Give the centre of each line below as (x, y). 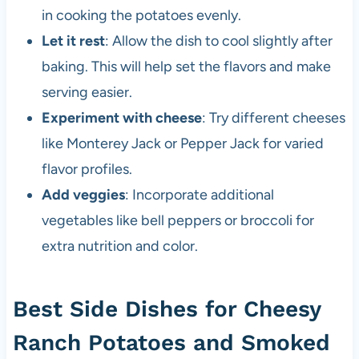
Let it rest (73, 41)
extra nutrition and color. (119, 246)
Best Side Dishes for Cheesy (166, 309)
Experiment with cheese (121, 118)
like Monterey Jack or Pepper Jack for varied (182, 144)
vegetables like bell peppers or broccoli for (177, 221)
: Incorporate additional (199, 195)
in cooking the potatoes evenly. (141, 16)
